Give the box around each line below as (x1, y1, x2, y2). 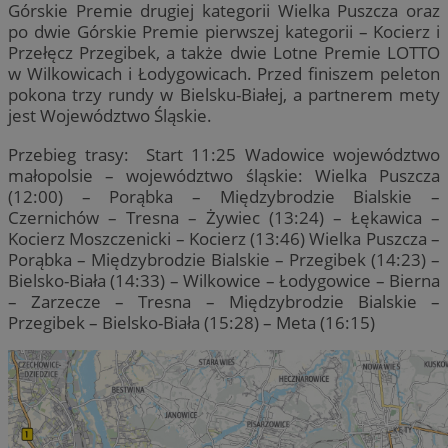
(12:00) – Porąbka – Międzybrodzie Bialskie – (8, 184, 440, 208)
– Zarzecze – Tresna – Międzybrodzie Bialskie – (8, 289, 440, 313)
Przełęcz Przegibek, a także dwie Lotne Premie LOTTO (8, 41, 440, 65)
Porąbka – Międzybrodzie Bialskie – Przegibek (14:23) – (8, 247, 440, 271)
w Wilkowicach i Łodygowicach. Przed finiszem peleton (8, 62, 440, 86)
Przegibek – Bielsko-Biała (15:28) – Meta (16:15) (8, 310, 375, 334)
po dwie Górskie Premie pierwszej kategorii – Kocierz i (8, 20, 440, 44)
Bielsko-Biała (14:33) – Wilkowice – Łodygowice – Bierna (8, 268, 440, 292)
